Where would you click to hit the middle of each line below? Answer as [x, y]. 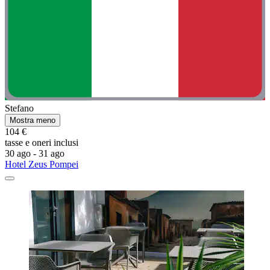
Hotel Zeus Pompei [42, 165]
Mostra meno [33, 121]
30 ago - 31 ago [35, 154]
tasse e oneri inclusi [42, 143]
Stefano [19, 108]
